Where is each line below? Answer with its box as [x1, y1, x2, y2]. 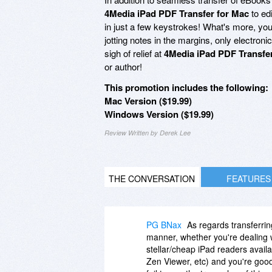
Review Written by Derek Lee [104, 127, 191, 137]
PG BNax [146, 218, 182, 231]
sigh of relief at [104, 46, 164, 59]
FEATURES [226, 172, 271, 185]
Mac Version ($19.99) [104, 93, 192, 107]
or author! [104, 59, 142, 73]
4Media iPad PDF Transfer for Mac [104, 6, 249, 20]
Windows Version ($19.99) [104, 107, 214, 121]
